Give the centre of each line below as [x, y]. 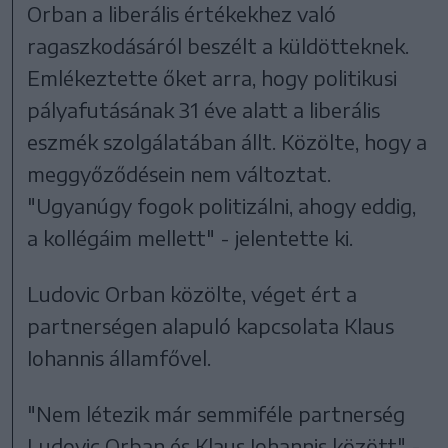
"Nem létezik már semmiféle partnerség [216, 414]
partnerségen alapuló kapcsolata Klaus [211, 326]
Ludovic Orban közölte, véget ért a [192, 294]
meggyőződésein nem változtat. [179, 174]
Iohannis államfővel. [119, 358]
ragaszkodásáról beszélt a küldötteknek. [218, 46]
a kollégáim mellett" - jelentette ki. [190, 238]
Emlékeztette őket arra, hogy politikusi [212, 78]
